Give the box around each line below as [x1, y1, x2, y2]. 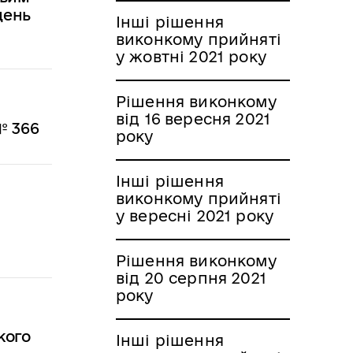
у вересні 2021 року [116, 206, 274, 225]
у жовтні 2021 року [116, 47, 266, 65]
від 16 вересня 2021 [116, 110, 271, 128]
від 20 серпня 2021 [116, 269, 266, 287]
